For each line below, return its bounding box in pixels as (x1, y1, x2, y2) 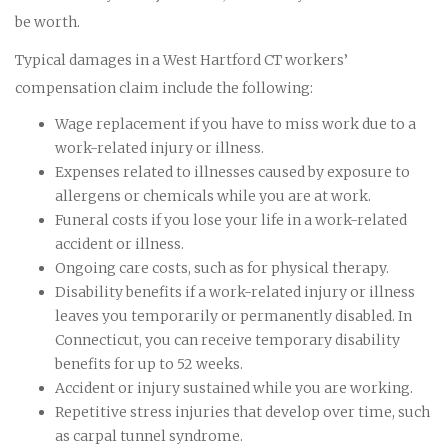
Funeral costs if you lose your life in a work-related (55, 210, 407, 229)
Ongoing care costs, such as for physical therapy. (55, 258, 389, 277)
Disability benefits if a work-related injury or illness (55, 282, 415, 301)
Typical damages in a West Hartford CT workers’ (15, 50, 348, 69)
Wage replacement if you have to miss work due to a (55, 114, 416, 133)
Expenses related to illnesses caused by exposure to (55, 162, 410, 181)
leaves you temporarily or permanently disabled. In (55, 306, 412, 325)
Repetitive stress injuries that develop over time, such (55, 402, 430, 421)
